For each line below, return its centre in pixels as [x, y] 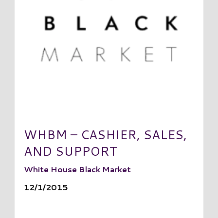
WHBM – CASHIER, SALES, [106, 135]
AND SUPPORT [71, 151]
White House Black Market [78, 169]
